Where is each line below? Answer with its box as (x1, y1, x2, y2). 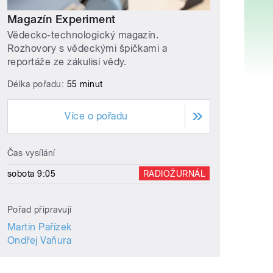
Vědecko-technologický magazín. (7, 29, 159, 41)
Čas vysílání (7, 147, 55, 158)
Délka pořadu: (7, 79, 67, 89)
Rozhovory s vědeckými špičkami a (7, 42, 168, 54)
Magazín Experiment (7, 13, 116, 26)
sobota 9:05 (7, 168, 56, 179)
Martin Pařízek (7, 221, 72, 233)
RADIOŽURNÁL (143, 168, 206, 179)
